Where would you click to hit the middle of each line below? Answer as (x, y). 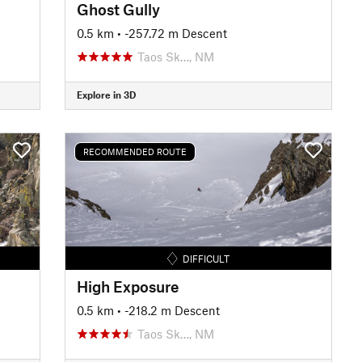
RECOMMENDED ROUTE (135, 152)
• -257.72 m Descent (172, 33)
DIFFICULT (206, 258)
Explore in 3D (106, 95)
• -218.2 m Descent (168, 310)
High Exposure (128, 286)
